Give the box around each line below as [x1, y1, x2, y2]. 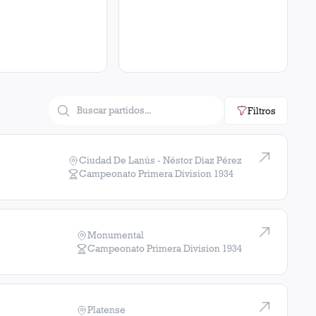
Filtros [248, 104, 276, 116]
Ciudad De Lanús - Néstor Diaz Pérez [79, 154, 242, 166]
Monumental [87, 229, 144, 241]
